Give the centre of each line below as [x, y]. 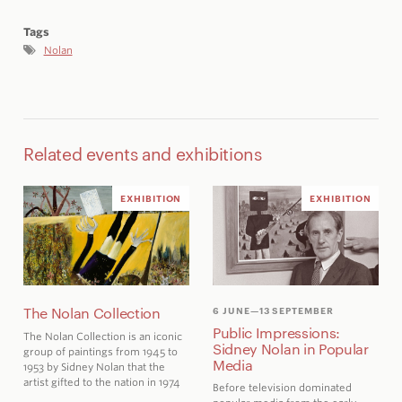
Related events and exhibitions [142, 152]
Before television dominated [282, 388]
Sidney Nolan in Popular [290, 348]
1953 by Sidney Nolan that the [94, 367]
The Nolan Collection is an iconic [102, 336]
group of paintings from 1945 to [100, 351]
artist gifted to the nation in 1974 [101, 382]
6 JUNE [231, 310]
